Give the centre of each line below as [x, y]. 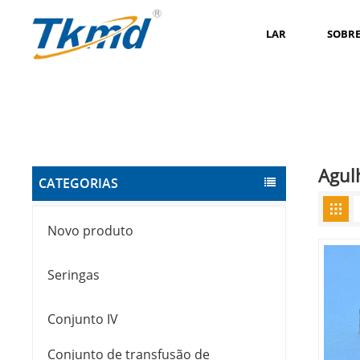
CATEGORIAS [79, 184]
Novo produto [91, 231]
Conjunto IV [83, 319]
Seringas [74, 275]
